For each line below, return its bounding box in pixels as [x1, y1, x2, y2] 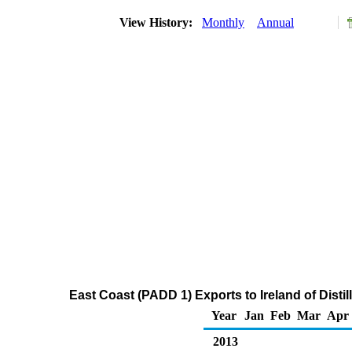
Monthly [202, 16, 244, 29]
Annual [257, 16, 294, 29]
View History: [116, 16, 199, 29]
